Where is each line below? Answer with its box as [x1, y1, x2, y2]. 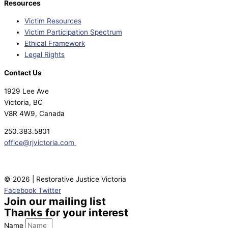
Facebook [4, 186, 36, 194]
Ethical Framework [24, 39, 85, 48]
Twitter [38, 186, 61, 194]
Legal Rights [24, 50, 65, 59]
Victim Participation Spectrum [24, 28, 122, 37]
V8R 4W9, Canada [4, 109, 65, 118]
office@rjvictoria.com [4, 138, 76, 147]
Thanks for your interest [4, 206, 128, 219]
